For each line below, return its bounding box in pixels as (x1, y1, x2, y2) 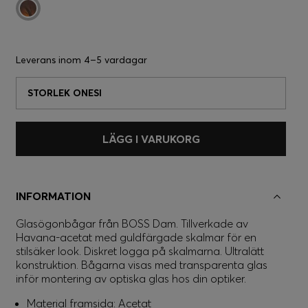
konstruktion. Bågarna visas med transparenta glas (16, 258, 267, 272)
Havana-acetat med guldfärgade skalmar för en (16, 230, 256, 244)
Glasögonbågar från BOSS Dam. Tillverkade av (16, 217, 248, 230)
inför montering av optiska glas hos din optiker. (16, 272, 246, 285)
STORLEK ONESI (27, 87, 102, 99)
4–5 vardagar (84, 54, 147, 66)
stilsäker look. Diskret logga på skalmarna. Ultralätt (16, 244, 264, 258)
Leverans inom (16, 54, 84, 66)
